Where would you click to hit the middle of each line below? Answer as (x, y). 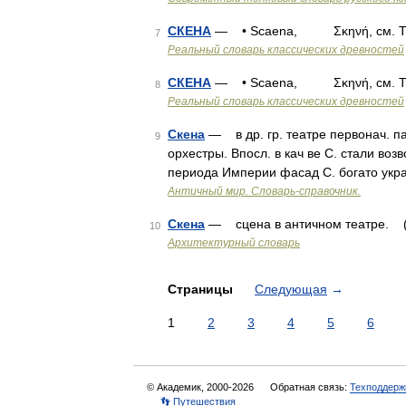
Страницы (202, 289)
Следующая (291, 289)
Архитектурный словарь (234, 243)
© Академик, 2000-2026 (202, 387)
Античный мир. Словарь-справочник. (264, 191)
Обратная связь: (310, 387)
